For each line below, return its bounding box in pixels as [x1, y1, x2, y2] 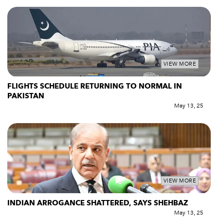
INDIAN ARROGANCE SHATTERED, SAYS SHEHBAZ [7, 198, 188, 208]
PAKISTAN [7, 91, 44, 101]
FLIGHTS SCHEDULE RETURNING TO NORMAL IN [7, 81, 182, 91]
